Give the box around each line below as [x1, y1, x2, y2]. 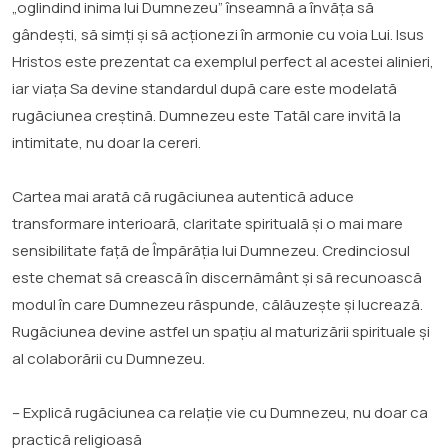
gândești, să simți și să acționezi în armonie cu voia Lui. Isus [12, 23, 424, 45]
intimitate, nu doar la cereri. [12, 131, 201, 153]
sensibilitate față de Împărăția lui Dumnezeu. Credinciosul [12, 239, 410, 261]
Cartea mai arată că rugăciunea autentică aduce [12, 185, 354, 207]
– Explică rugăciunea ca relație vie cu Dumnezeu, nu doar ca [12, 401, 428, 423]
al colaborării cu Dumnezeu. [12, 347, 205, 369]
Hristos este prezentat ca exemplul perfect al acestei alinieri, [12, 50, 434, 72]
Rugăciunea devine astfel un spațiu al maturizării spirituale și [12, 320, 430, 342]
